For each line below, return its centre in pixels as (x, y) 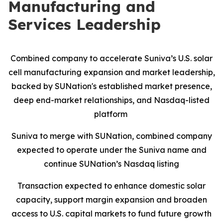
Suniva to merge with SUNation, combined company (111, 136)
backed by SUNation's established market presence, (111, 86)
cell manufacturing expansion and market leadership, (111, 72)
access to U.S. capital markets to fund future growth (111, 214)
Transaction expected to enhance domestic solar (111, 186)
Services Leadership (84, 24)
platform (111, 114)
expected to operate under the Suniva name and (111, 150)
